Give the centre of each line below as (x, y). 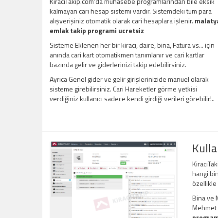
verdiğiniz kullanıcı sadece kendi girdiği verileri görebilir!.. (132, 99)
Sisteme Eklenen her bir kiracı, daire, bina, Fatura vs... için (132, 45)
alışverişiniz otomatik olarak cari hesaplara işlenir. (122, 21)
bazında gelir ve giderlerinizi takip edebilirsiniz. (118, 65)
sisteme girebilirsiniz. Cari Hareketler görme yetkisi (123, 89)
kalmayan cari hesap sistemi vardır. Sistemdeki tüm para (131, 11)
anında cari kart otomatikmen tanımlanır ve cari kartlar (127, 55)
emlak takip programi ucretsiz (97, 31)
